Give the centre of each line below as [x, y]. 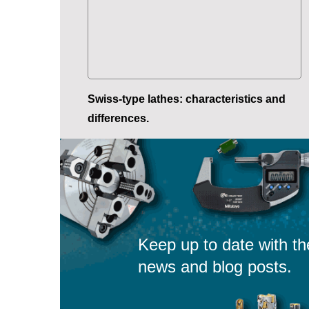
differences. [118, 119]
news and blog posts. [215, 267]
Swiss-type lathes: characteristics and [187, 99]
